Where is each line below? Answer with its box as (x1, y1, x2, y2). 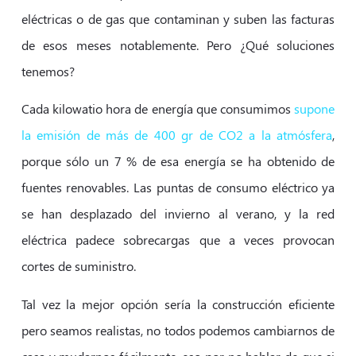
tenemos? (21, 63, 75, 80)
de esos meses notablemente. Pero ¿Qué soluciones (21, 37, 335, 54)
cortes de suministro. (21, 257, 136, 275)
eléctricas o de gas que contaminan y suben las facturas (21, 10, 335, 28)
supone (294, 100, 335, 118)
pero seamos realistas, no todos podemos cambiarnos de (21, 321, 335, 339)
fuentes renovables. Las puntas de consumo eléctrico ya (21, 179, 335, 196)
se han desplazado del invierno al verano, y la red (21, 205, 335, 222)
